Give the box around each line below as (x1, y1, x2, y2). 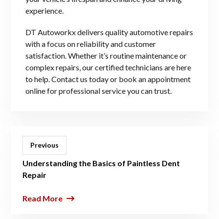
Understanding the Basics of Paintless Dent (22, 158, 180, 168)
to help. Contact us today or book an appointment (25, 74, 191, 84)
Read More (22, 194, 63, 203)
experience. (25, 6, 64, 16)
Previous (30, 141, 59, 150)
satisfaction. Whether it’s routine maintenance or (25, 51, 187, 61)
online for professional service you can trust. (25, 86, 172, 96)
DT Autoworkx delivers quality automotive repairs (25, 27, 193, 37)
